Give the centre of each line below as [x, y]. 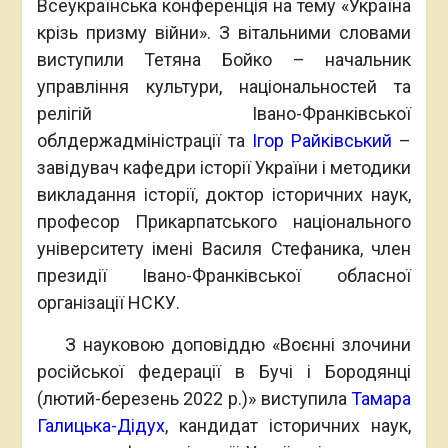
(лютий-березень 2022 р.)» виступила [194, 398]
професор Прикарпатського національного [224, 221]
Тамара [381, 398]
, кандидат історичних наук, [288, 425]
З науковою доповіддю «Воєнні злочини [224, 344]
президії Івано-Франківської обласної [224, 275]
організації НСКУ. [108, 302]
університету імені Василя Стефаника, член [224, 248]
